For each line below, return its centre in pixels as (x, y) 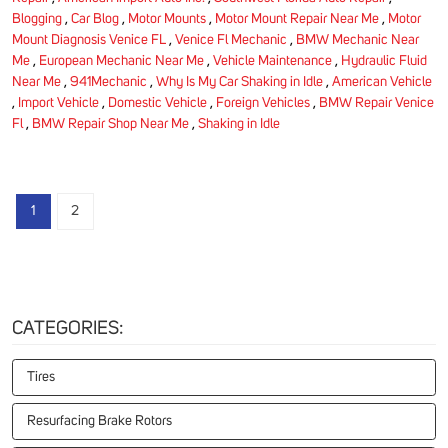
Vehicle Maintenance (272, 60)
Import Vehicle (58, 102)
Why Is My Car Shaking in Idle (239, 81)
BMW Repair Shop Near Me (110, 123)
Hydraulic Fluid (384, 60)
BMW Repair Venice (376, 102)
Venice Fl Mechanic (231, 39)
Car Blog (95, 18)
